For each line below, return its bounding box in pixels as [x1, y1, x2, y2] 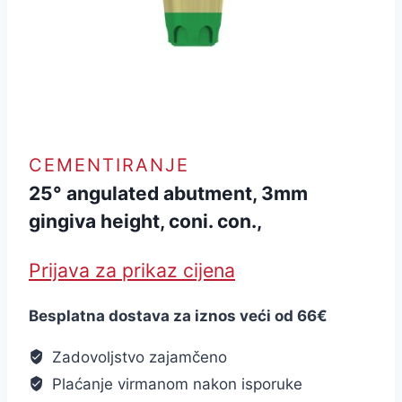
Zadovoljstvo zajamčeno [48, 347, 228, 366]
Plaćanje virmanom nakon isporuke [48, 374, 303, 393]
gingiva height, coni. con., [29, 210, 262, 233]
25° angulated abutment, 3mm [29, 182, 308, 205]
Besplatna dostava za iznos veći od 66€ [29, 306, 328, 325]
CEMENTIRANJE [29, 154, 189, 177]
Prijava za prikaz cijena [29, 258, 235, 282]
